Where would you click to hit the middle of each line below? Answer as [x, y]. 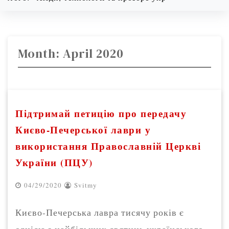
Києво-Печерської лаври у [83, 130]
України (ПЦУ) [54, 163]
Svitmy [86, 185]
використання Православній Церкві [108, 146]
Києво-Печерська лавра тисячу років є [100, 213]
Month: [40, 54]
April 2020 [93, 54]
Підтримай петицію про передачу [101, 113]
